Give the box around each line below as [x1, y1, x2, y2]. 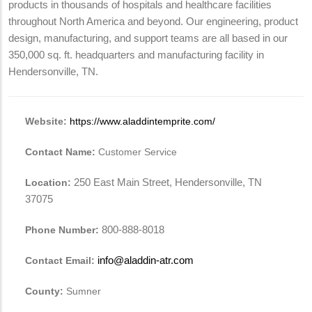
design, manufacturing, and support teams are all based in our [8, 32, 288, 44]
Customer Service [98, 146, 177, 157]
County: [25, 285, 63, 297]
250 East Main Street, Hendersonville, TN [74, 176, 262, 188]
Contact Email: [25, 254, 97, 266]
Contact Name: [25, 146, 98, 157]
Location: [25, 176, 71, 188]
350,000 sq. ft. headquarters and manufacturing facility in [8, 49, 264, 61]
